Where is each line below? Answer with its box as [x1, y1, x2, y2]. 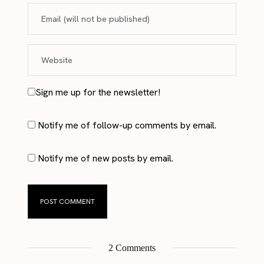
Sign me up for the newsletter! [35, 86, 161, 98]
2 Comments [106, 243, 158, 253]
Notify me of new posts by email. [38, 152, 174, 164]
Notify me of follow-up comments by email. [38, 119, 217, 131]
